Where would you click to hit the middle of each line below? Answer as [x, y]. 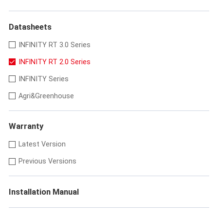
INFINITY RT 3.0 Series [55, 45]
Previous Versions [48, 161]
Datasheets [30, 27]
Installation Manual [44, 192]
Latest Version [42, 144]
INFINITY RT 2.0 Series [55, 62]
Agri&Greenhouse [46, 96]
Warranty [26, 126]
